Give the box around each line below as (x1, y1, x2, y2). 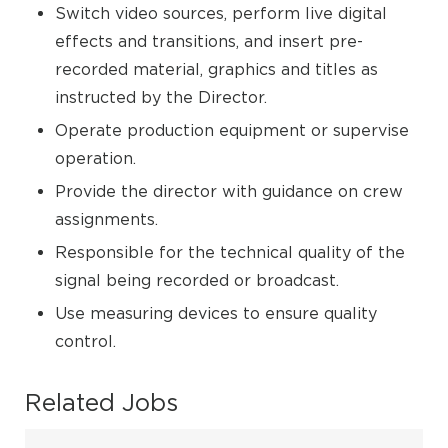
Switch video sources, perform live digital (55, 4, 387, 22)
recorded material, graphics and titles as (55, 60, 378, 78)
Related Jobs (25, 389, 178, 415)
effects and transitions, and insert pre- (55, 32, 363, 50)
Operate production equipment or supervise (55, 121, 409, 139)
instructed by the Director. (55, 88, 267, 106)
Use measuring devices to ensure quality (55, 304, 377, 322)
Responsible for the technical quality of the (55, 243, 405, 261)
